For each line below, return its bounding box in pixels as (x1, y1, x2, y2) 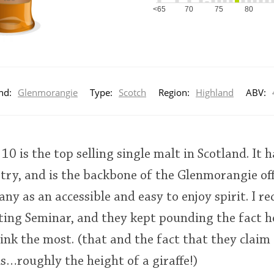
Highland (196, 86, 234, 98)
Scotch (119, 86, 146, 98)
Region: (158, 86, 190, 98)
